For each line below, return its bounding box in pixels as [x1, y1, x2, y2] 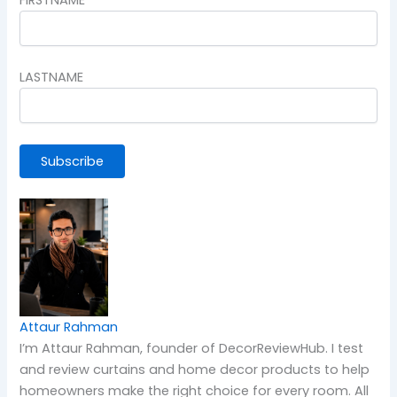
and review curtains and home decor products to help [19, 361, 370, 379]
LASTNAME [19, 68, 84, 87]
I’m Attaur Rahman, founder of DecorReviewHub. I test [19, 339, 364, 358]
